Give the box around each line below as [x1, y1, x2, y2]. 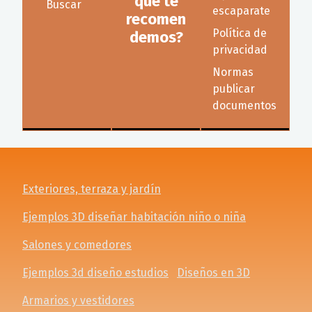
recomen [126, 9, 186, 29]
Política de [212, 26, 267, 40]
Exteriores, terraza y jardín [22, 182, 161, 196]
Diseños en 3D [177, 266, 250, 279]
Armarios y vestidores [22, 294, 134, 307]
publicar [212, 81, 255, 95]
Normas [212, 65, 253, 79]
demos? [129, 27, 183, 47]
